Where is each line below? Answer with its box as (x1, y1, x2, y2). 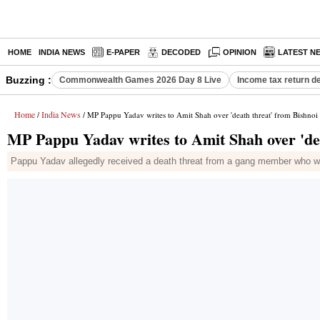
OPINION (223, 48, 257, 56)
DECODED (161, 48, 201, 56)
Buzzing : (6, 74, 51, 86)
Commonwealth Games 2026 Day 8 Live (59, 75, 221, 85)
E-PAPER (106, 48, 140, 56)
